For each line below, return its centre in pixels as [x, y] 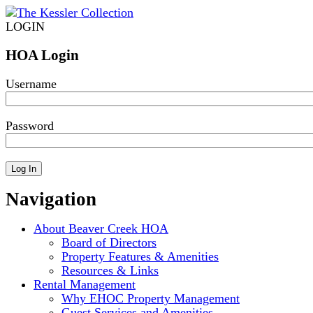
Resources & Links [110, 270]
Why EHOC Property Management [151, 298]
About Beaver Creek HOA [101, 228]
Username [31, 84]
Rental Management [85, 284]
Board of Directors [109, 242]
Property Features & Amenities [140, 256]
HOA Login [42, 56]
